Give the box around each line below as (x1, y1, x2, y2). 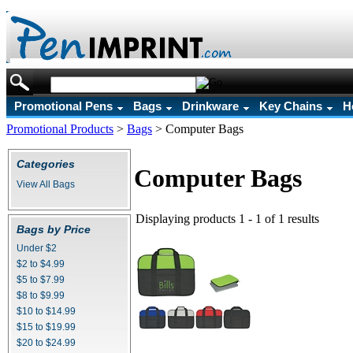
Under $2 (17, 243, 57, 254)
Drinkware (182, 100, 239, 113)
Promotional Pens (14, 100, 113, 113)
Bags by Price (17, 223, 91, 236)
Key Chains (259, 100, 322, 113)
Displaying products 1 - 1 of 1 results (136, 211, 319, 225)
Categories (17, 158, 75, 170)
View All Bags (17, 179, 75, 190)
